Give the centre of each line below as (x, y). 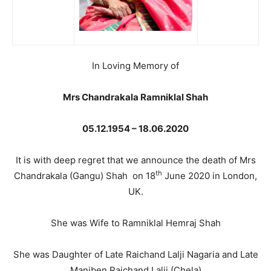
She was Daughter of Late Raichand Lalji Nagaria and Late (135, 254)
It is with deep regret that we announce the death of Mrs (135, 160)
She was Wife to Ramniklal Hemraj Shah (135, 223)
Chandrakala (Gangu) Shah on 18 (85, 176)
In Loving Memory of (135, 66)
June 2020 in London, (210, 176)
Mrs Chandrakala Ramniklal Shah (135, 97)
